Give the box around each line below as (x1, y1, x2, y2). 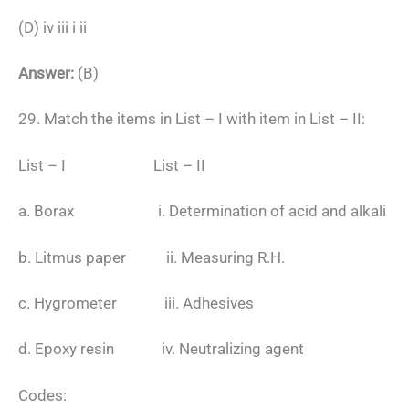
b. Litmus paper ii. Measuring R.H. (18, 247, 285, 267)
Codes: (18, 385, 67, 404)
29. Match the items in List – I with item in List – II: (18, 110, 365, 129)
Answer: (18, 64, 74, 83)
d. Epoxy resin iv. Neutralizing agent (18, 340, 304, 359)
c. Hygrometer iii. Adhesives (18, 294, 254, 313)
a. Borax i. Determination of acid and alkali (18, 202, 386, 221)
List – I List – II (18, 155, 205, 174)
